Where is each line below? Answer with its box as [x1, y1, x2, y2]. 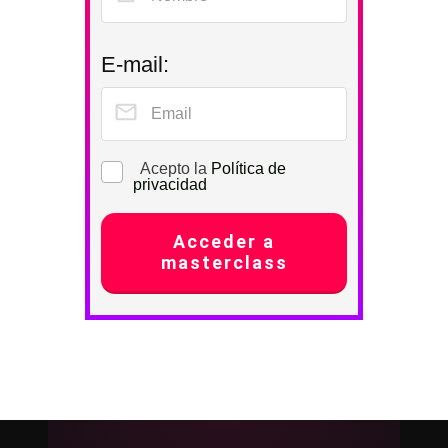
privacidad [133, 176, 207, 193]
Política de [211, 160, 286, 177]
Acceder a [173, 231, 275, 252]
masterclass [160, 252, 288, 273]
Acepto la [133, 160, 207, 177]
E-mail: [101, 52, 169, 77]
